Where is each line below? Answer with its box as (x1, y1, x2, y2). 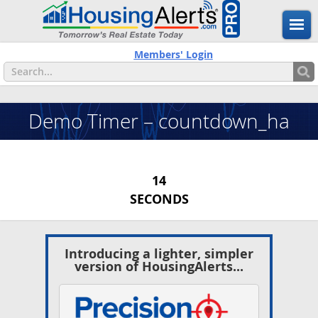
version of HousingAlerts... (75, 258, 243, 275)
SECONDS (129, 190, 189, 208)
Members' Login (133, 47, 213, 61)
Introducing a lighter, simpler (65, 245, 253, 263)
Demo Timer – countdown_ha (28, 108, 290, 134)
